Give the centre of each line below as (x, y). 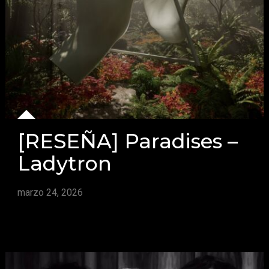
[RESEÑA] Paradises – (127, 141)
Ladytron (64, 163)
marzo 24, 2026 (50, 193)
